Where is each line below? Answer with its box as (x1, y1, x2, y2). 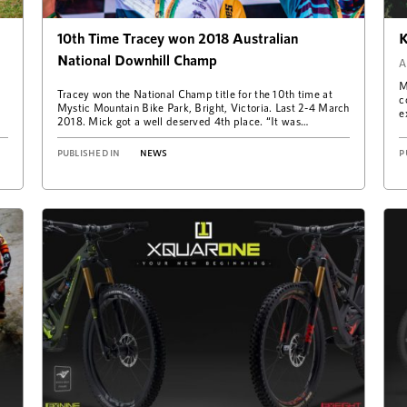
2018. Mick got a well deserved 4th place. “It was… (56, 114, 309, 127)
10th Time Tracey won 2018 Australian (56, 28, 298, 46)
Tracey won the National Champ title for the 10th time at (56, 86, 333, 100)
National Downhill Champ (56, 50, 217, 68)
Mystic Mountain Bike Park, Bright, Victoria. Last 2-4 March (56, 100, 350, 114)
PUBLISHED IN (56, 146, 121, 158)
